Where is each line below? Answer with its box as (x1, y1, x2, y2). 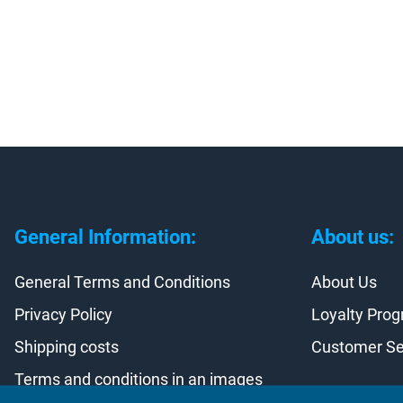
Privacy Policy (14, 305, 112, 325)
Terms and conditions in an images (14, 370, 263, 390)
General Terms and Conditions (14, 273, 230, 292)
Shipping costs (14, 337, 119, 357)
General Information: (14, 226, 196, 249)
